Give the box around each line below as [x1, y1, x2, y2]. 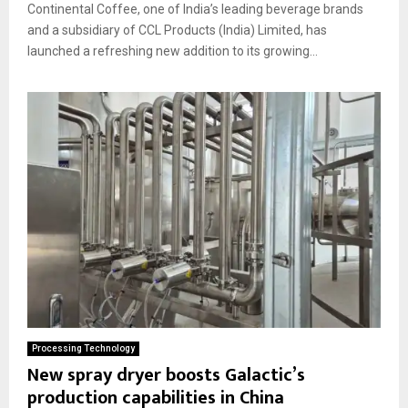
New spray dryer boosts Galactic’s [27, 359, 305, 391]
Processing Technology [32, 342, 135, 353]
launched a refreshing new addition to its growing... [27, 44, 318, 59]
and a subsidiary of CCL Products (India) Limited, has [27, 23, 327, 38]
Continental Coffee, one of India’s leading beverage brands [27, 2, 363, 17]
